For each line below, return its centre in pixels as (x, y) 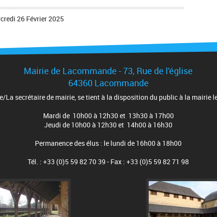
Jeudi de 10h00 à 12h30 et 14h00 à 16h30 (108, 124)
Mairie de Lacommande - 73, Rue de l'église (108, 70)
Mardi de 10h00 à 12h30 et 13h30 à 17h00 (108, 115)
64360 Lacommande (108, 83)
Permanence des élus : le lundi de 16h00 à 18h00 (108, 143)
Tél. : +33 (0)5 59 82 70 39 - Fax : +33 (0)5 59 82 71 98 (108, 161)
